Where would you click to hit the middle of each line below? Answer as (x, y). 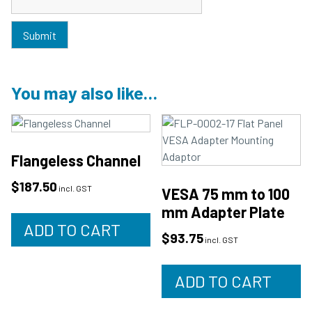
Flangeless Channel (76, 161)
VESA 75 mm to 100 (226, 194)
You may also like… (84, 93)
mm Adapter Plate (224, 212)
